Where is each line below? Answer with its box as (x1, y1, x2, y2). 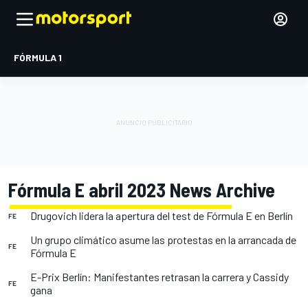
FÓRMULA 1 (14, 52, 62, 63)
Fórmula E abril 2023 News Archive (8, 178, 275, 201)
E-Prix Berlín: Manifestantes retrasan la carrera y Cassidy (30, 270, 289, 283)
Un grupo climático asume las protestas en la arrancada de (30, 233, 296, 246)
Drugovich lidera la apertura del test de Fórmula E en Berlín (30, 209, 293, 222)
